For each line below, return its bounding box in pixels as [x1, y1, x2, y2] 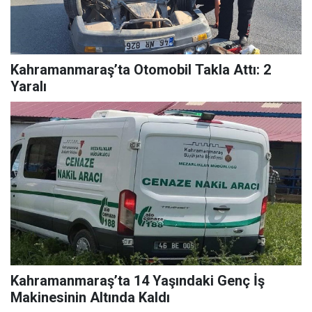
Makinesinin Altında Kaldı [10, 288, 170, 306]
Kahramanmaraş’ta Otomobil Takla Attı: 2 [10, 61, 271, 78]
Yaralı [10, 77, 47, 95]
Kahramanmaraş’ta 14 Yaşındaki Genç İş [10, 272, 134, 289]
